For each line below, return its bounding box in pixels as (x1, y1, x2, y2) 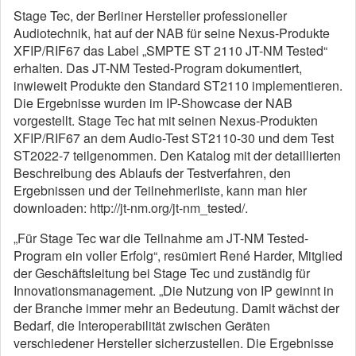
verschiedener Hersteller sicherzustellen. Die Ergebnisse (14, 334, 334, 352)
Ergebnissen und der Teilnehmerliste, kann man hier (14, 181, 307, 199)
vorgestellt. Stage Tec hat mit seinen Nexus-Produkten (14, 111, 318, 130)
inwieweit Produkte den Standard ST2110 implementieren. (14, 76, 342, 95)
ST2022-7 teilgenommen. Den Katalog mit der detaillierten (14, 146, 341, 164)
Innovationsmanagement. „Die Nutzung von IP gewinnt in (14, 281, 334, 300)
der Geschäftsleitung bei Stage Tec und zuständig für (14, 264, 310, 282)
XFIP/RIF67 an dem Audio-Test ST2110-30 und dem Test (14, 129, 334, 147)
